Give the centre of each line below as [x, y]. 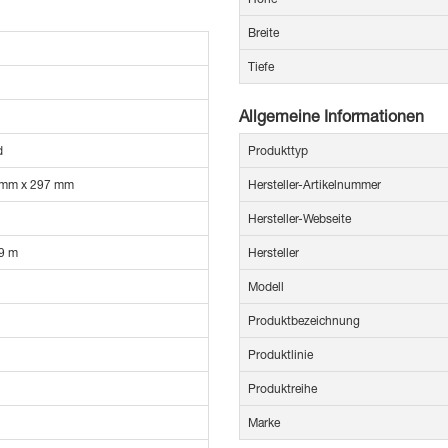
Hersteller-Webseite [299, 219]
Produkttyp [278, 151]
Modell [266, 287]
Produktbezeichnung [304, 321]
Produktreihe [282, 389]
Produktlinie [280, 355]
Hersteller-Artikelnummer [314, 185]
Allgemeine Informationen [331, 116]
